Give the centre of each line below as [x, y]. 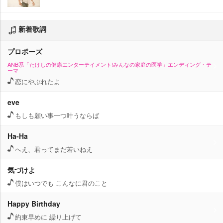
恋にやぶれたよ [38, 81]
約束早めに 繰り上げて [48, 217]
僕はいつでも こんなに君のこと [61, 183]
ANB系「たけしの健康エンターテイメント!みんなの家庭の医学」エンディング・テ [110, 64]
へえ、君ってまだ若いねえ [54, 149]
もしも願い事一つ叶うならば [57, 115]
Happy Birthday [34, 203]
